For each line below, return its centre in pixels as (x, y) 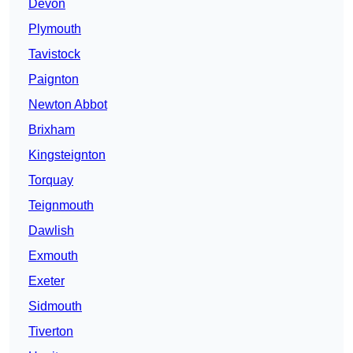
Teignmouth (61, 206)
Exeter (46, 281)
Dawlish (51, 231)
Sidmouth (55, 307)
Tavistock (54, 54)
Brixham (52, 130)
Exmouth (53, 256)
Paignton (54, 80)
